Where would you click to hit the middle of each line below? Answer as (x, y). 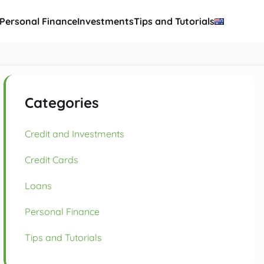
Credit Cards (51, 160)
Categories (62, 103)
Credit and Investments (74, 134)
